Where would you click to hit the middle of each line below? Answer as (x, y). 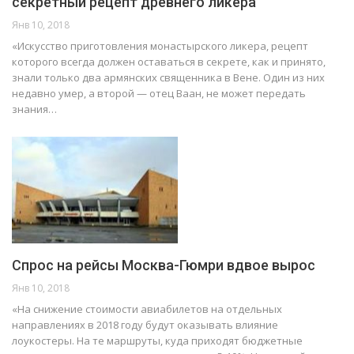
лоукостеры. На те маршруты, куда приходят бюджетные (157, 340)
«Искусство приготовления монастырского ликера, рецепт (160, 46)
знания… (34, 109)
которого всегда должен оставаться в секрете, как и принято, (169, 62)
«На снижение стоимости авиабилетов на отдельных (147, 309)
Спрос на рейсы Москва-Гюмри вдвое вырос (164, 265)
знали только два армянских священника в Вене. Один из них (168, 78)
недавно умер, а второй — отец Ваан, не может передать (159, 94)
